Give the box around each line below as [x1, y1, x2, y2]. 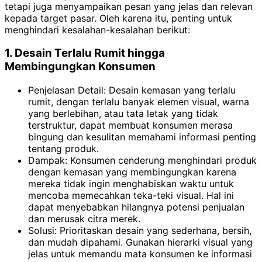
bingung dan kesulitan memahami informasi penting [28, 131, 256, 143]
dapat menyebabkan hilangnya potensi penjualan [28, 201, 244, 213]
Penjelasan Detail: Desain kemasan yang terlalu [28, 84, 236, 96]
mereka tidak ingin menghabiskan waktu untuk [28, 178, 234, 190]
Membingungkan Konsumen [5, 60, 156, 74]
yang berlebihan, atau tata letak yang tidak [28, 108, 218, 120]
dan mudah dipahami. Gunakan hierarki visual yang [28, 236, 253, 249]
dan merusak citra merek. [28, 213, 140, 225]
